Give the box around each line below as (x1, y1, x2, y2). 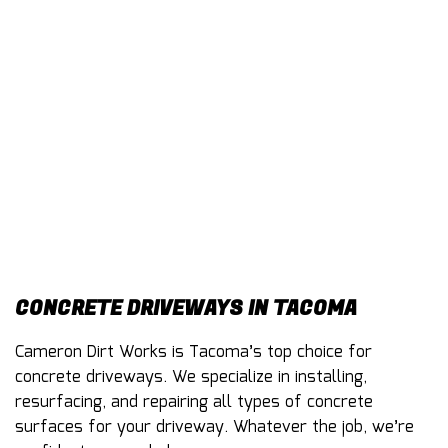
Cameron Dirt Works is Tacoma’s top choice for (15, 339, 372, 365)
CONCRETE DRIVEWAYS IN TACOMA (15, 293, 357, 323)
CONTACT (16, 45, 79, 68)
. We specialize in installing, (163, 364, 367, 390)
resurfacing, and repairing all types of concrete (15, 389, 373, 415)
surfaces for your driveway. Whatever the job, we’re (15, 414, 414, 440)
